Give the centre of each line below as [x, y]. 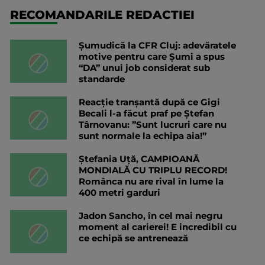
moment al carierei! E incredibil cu [158, 227]
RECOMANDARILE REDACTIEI [102, 15]
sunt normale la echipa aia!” [143, 136]
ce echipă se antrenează [133, 238]
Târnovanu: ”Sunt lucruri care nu [153, 125]
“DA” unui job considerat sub [144, 68]
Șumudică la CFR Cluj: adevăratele [157, 46]
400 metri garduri [119, 193]
